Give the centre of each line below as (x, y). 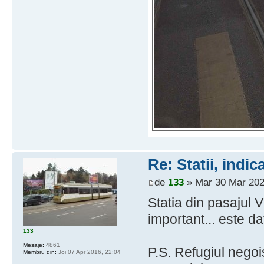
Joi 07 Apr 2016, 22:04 (89, 252)
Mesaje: (34, 245)
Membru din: (40, 252)
